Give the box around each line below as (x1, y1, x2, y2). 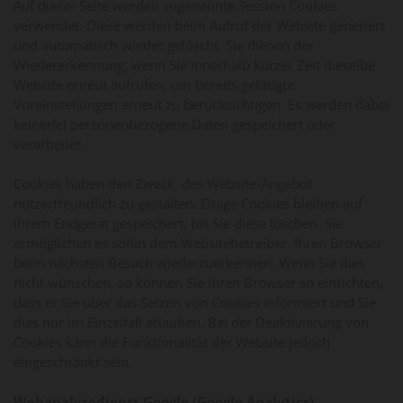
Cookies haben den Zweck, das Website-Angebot (13, 174, 312, 193)
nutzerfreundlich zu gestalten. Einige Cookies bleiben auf (13, 193, 363, 212)
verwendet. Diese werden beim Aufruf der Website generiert (13, 15, 385, 34)
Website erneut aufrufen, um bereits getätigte (13, 75, 294, 94)
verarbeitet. (13, 134, 85, 153)
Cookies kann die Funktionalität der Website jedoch (13, 332, 330, 351)
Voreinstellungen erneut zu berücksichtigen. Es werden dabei (13, 94, 390, 113)
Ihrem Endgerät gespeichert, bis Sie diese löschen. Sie (13, 213, 343, 232)
